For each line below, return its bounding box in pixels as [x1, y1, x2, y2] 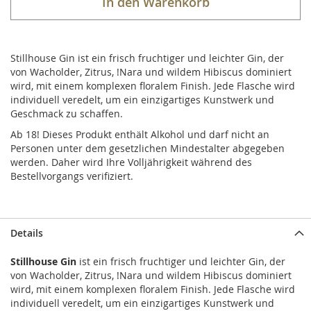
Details [10, 226, 43, 240]
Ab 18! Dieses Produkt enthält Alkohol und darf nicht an [10, 128, 269, 142]
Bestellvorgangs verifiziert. [10, 169, 133, 183]
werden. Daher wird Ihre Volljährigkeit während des [10, 155, 252, 169]
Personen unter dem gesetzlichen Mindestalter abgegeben [10, 142, 285, 155]
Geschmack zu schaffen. [10, 107, 123, 121]
